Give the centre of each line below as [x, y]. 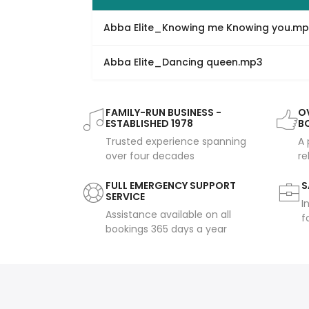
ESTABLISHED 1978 [149, 124]
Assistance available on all [168, 215]
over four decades [150, 156]
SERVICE [125, 197]
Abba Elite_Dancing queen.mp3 [183, 62]
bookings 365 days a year [166, 229]
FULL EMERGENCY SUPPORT [171, 186]
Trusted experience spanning [176, 142]
